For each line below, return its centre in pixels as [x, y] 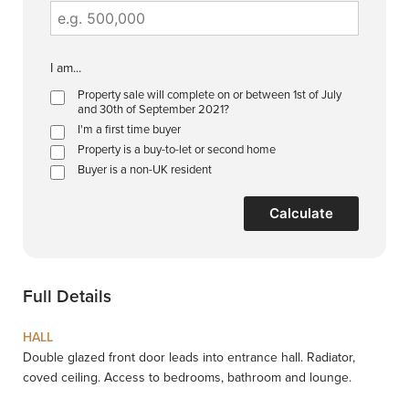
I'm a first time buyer [129, 130]
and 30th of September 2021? [153, 110]
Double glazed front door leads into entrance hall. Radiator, [189, 358]
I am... [66, 68]
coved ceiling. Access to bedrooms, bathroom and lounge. [187, 378]
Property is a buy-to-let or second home [177, 150]
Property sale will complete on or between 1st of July [210, 95]
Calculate [301, 214]
